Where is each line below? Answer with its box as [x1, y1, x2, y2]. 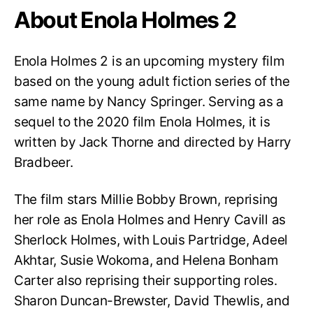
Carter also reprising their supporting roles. [14, 272, 277, 289]
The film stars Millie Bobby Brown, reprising [14, 191, 279, 208]
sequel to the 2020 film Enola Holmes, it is [14, 114, 270, 131]
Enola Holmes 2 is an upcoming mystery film [14, 53, 285, 70]
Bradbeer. [14, 154, 73, 171]
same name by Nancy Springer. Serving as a [14, 94, 284, 110]
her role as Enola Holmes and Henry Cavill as [14, 211, 286, 228]
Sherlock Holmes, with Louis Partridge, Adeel [14, 231, 289, 248]
